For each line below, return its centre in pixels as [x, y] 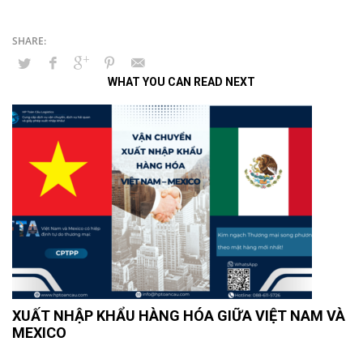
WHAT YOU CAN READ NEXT [181, 82]
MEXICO [39, 333]
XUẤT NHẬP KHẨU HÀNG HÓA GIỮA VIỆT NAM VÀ [179, 316]
